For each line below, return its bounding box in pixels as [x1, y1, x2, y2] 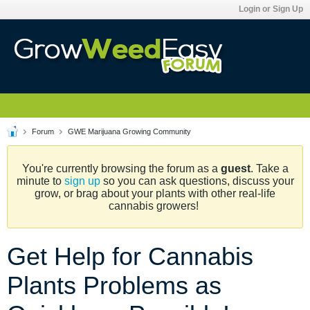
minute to [16, 175, 64, 187]
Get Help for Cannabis [7, 242, 253, 271]
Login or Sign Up [239, 4, 303, 14]
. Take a [250, 163, 289, 174]
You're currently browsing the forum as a [21, 163, 221, 174]
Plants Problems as [7, 271, 221, 300]
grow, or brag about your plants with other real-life [35, 188, 275, 199]
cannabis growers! [109, 200, 201, 212]
